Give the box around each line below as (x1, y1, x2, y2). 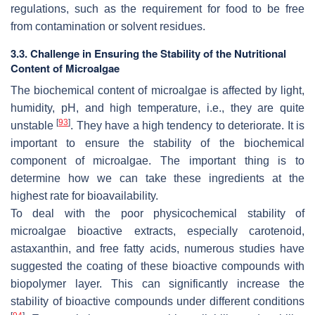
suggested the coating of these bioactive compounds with (11, 260, 304, 273)
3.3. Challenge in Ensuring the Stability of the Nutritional (11, 46, 286, 62)
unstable (11, 120, 57, 132)
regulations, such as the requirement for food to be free (11, 3, 304, 15)
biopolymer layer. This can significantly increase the (11, 278, 304, 290)
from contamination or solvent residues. (11, 20, 205, 33)
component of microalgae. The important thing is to (11, 155, 304, 167)
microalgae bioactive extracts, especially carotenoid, (11, 225, 304, 238)
